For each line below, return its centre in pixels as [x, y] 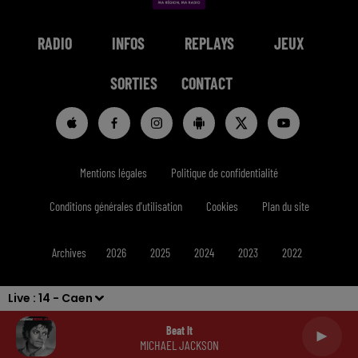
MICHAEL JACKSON [179, 344]
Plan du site [285, 206]
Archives [69, 252]
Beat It [179, 330]
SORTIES [133, 83]
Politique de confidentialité [225, 172]
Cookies [222, 206]
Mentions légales [113, 172]
